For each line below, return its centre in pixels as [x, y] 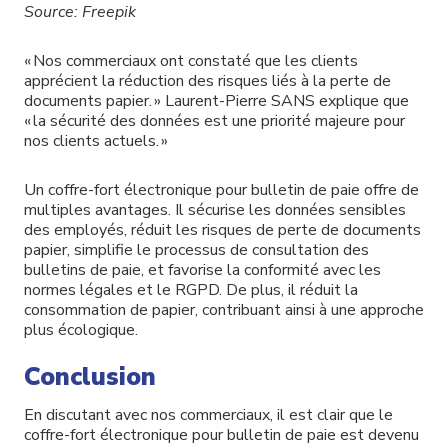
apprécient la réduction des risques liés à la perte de [207, 80]
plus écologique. [81, 329]
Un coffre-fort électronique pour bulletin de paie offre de [221, 189]
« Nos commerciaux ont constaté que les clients [191, 60]
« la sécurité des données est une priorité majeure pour [214, 120]
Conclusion [90, 377]
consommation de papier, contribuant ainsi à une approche [224, 309]
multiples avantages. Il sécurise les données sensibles [215, 209]
